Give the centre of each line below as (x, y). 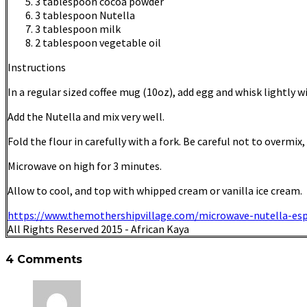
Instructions (37, 67)
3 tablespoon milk (78, 29)
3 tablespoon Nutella (85, 15)
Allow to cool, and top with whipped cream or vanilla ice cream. (155, 191)
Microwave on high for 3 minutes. (85, 166)
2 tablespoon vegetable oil (98, 43)
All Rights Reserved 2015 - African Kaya (98, 229)
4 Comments (44, 259)
